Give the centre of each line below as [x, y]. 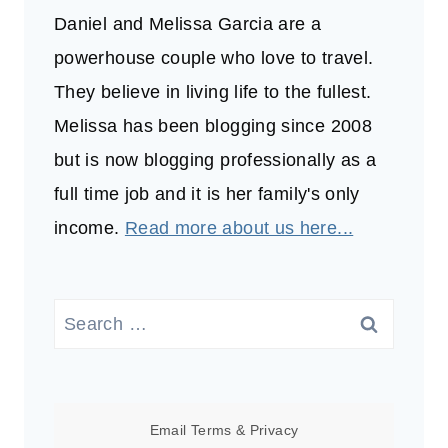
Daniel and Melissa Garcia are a [188, 24]
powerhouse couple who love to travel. [214, 58]
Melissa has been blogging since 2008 [213, 126]
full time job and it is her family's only [207, 194]
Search [83, 315]
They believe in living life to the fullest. [213, 92]
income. [89, 228]
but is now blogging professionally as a [215, 160]
